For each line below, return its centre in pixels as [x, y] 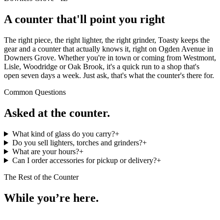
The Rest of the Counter [41, 177]
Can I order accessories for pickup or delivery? [84, 160]
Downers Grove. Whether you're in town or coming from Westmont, [110, 58]
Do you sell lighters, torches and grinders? [77, 143]
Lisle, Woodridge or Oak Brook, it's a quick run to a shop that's [102, 67]
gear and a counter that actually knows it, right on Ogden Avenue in [109, 49]
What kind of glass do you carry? [63, 134]
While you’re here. [51, 198]
